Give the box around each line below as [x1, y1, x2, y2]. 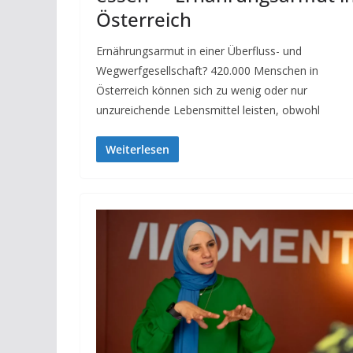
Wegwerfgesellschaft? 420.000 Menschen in [96, 63, 318, 79]
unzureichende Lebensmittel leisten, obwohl [96, 102, 320, 118]
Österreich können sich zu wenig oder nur [96, 83, 307, 98]
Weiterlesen [106, 142, 169, 158]
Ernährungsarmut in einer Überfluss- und [96, 43, 302, 59]
